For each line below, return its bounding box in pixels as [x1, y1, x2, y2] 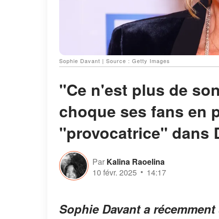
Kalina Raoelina [107, 155, 165, 167]
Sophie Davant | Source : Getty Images [59, 57, 170, 65]
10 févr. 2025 [92, 166, 137, 178]
